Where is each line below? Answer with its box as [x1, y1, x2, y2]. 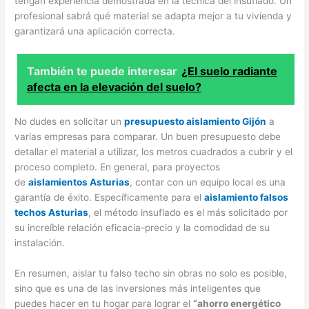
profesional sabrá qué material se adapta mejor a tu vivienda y [14, 10, 292, 22]
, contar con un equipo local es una [130, 177, 286, 188]
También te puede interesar [26, 63, 177, 78]
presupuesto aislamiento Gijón [124, 116, 267, 128]
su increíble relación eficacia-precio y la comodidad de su [14, 222, 270, 234]
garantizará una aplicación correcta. [14, 26, 176, 37]
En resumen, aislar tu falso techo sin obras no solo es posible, [14, 268, 288, 279]
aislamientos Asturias [28, 177, 130, 188]
